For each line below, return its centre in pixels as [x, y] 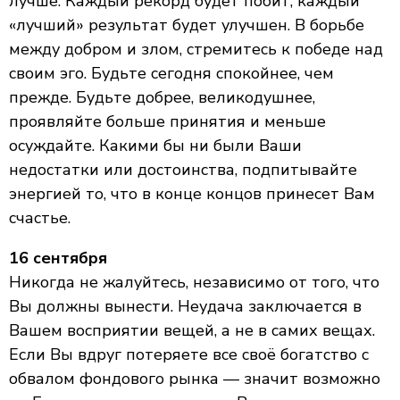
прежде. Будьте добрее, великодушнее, [162, 97]
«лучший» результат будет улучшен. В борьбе [187, 25]
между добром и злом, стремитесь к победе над [196, 49]
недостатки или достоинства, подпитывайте [183, 170]
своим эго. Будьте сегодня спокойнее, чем [171, 73]
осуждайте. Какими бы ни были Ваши [155, 146]
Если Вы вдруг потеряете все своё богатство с [189, 354]
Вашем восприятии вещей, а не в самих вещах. [192, 330]
